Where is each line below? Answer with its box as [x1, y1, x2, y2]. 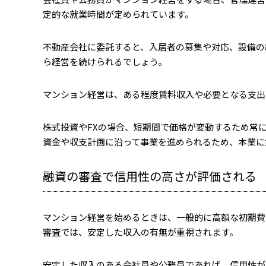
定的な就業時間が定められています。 [43, 8, 194, 20]
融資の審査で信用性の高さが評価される [43, 167, 256, 185]
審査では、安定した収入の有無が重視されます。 [43, 226, 238, 238]
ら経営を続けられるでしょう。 [43, 55, 167, 68]
